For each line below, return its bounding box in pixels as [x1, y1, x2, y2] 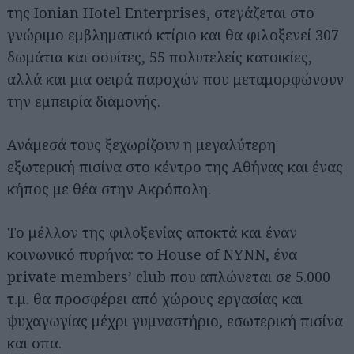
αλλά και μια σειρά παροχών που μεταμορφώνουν [7, 69, 344, 88]
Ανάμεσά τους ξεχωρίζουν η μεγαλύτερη [7, 134, 276, 154]
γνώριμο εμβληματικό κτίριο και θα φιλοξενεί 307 [7, 24, 339, 44]
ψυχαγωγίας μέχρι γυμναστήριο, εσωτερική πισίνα [7, 311, 343, 330]
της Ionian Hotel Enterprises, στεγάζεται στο [7, 2, 314, 22]
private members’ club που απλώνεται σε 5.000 [7, 266, 330, 286]
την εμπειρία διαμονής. [7, 91, 160, 111]
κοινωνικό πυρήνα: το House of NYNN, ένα [7, 244, 297, 264]
